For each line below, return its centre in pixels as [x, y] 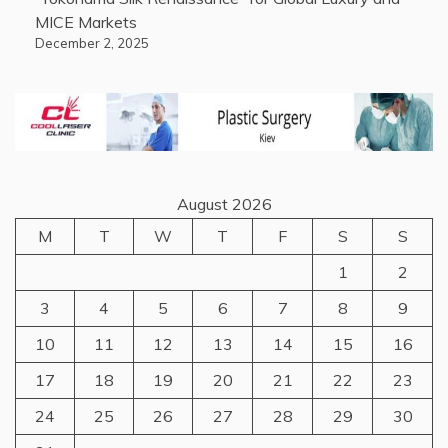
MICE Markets [86, 22]
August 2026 [224, 204]
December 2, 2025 [92, 43]
